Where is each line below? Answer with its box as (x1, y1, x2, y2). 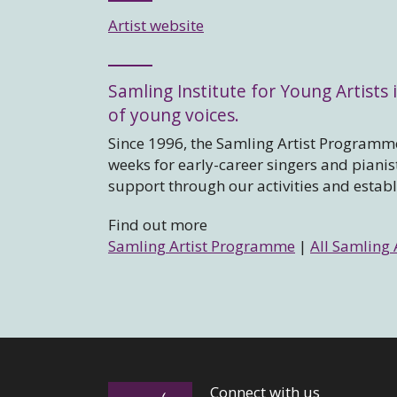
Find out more (108, 214, 207, 236)
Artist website (108, 15, 204, 36)
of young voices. (108, 104, 239, 128)
